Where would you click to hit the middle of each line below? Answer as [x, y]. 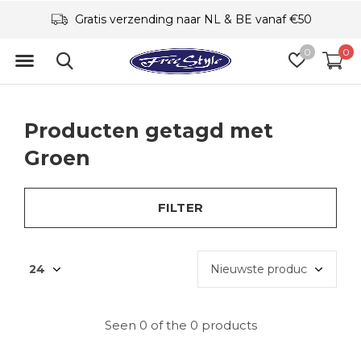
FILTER [180, 207]
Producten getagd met [149, 131]
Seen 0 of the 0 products [180, 325]
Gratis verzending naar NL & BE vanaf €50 [191, 19]
